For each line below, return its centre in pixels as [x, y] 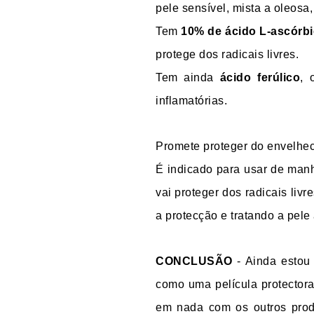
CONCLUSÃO [194, 261]
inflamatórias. [191, 101]
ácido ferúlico [260, 78]
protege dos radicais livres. [227, 55]
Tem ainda [188, 78]
